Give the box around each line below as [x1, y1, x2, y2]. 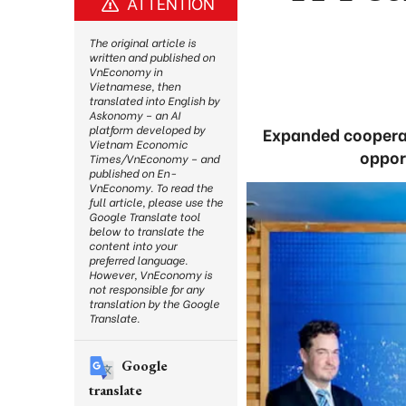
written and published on [89, 49, 215, 64]
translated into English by [89, 92, 219, 108]
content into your [89, 237, 177, 253]
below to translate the [89, 223, 204, 238]
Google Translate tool [89, 208, 200, 224]
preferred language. [89, 252, 188, 267]
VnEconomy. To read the [89, 179, 213, 195]
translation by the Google [89, 295, 219, 311]
